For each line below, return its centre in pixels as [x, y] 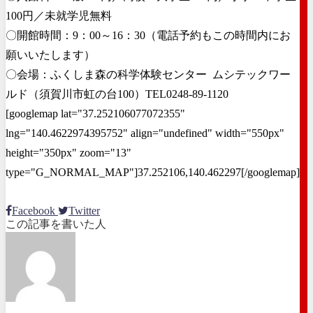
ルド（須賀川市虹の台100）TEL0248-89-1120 [117, 94]
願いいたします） [50, 54]
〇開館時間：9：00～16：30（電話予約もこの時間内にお [148, 35]
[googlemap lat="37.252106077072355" [95, 113]
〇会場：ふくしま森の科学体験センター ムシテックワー [148, 74]
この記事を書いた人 [56, 224]
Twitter [84, 210]
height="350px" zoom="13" [68, 152]
